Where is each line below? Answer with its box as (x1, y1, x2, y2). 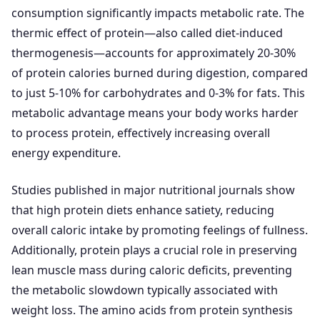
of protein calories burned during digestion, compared (11, 65, 308, 81)
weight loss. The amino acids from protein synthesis (11, 302, 293, 319)
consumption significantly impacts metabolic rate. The (11, 5, 304, 21)
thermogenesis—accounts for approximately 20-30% (11, 45, 296, 61)
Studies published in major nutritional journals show (11, 182, 295, 199)
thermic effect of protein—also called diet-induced (11, 25, 283, 41)
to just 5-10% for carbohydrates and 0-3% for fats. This (11, 85, 305, 101)
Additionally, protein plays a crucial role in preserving (11, 242, 297, 259)
